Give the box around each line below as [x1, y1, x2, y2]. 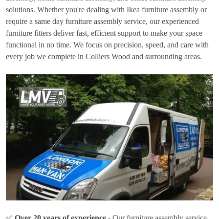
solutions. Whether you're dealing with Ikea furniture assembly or [6, 5, 207, 14]
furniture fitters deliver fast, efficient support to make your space [6, 28, 202, 37]
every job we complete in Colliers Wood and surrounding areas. [6, 52, 202, 61]
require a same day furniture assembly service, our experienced [6, 17, 199, 25]
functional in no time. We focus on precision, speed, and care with [6, 40, 209, 49]
